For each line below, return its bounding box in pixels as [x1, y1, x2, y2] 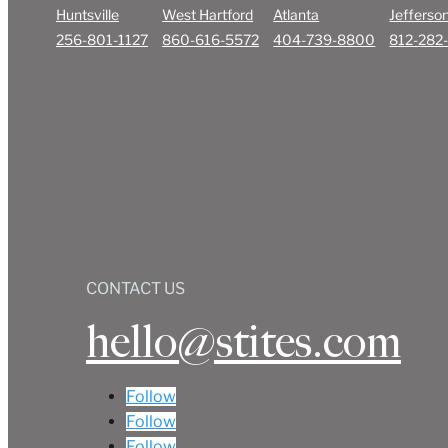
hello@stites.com [86, 315, 401, 370]
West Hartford [162, 6, 254, 24]
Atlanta [273, 6, 320, 24]
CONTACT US [86, 279, 185, 299]
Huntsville [56, 6, 119, 24]
